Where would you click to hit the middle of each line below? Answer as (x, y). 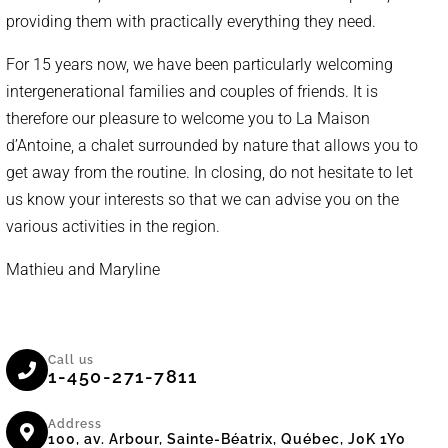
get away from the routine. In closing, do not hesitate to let (210, 172)
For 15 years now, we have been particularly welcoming (200, 64)
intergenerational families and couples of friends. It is (192, 91)
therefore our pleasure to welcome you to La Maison (188, 118)
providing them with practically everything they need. (191, 21)
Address (75, 424)
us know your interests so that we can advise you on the (203, 199)
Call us (71, 360)
